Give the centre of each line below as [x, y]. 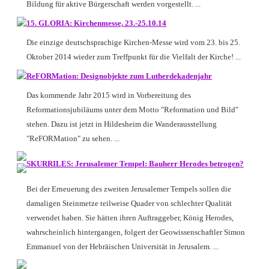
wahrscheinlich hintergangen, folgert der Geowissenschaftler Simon [136, 232]
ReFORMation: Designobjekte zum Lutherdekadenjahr [119, 76]
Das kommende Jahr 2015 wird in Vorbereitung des [109, 95]
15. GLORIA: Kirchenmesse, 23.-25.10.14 [96, 23]
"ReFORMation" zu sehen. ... [73, 138]
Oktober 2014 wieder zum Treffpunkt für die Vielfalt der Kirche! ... [134, 57]
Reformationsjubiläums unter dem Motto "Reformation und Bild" [132, 110]
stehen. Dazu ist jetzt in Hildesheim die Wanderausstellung [122, 124]
